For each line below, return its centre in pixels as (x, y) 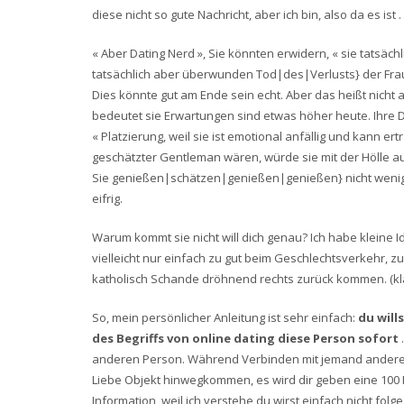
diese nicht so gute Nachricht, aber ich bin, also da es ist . (247, 14)
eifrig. (107, 198)
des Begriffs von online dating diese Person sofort (247, 338)
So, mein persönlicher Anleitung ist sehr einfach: (225, 317)
